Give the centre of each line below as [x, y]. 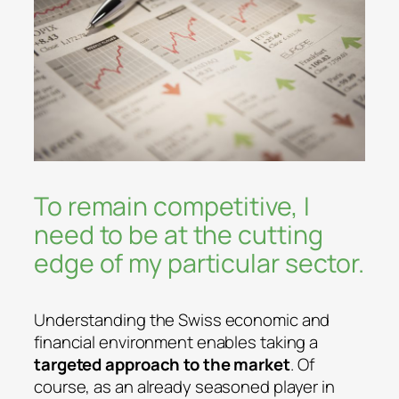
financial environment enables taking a [176, 342]
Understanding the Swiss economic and [182, 320]
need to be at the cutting [179, 235]
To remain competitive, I [172, 207]
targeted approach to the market [162, 365]
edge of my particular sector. [199, 264]
